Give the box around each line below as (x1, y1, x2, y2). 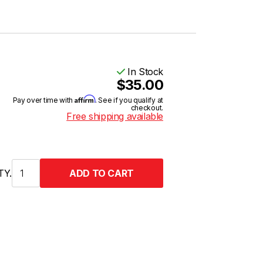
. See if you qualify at (95, 96, 163, 104)
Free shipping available (66, 110, 163, 122)
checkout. (130, 103, 163, 112)
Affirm (74, 95, 95, 103)
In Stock (124, 66, 163, 77)
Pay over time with (12, 96, 75, 104)
